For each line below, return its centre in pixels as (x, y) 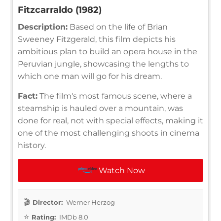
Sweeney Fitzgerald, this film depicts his (97, 39)
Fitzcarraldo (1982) (60, 10)
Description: (43, 27)
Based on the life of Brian (118, 27)
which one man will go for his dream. (90, 76)
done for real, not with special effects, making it (110, 120)
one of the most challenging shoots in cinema (109, 133)
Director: (48, 202)
